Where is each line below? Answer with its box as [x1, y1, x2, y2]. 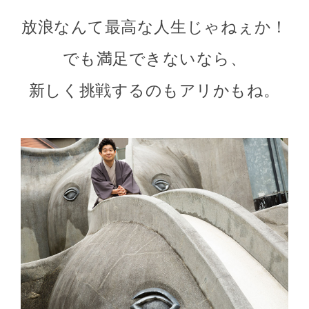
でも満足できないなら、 [62, 50, 247, 69]
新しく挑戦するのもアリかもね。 [28, 81, 281, 101]
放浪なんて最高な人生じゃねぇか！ [21, 18, 288, 37]
